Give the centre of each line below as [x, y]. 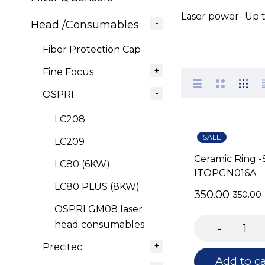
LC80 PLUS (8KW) [97, 187]
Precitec [62, 247]
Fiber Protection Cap [92, 49]
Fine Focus [68, 72]
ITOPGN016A [225, 173]
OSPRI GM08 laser [98, 209]
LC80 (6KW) [82, 164]
